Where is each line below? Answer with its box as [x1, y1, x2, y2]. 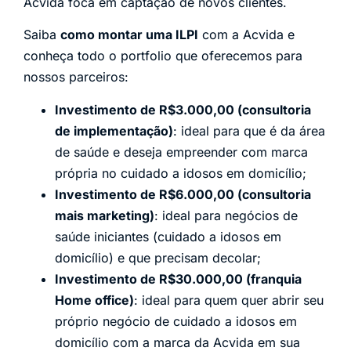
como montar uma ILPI [60, 27, 198, 43]
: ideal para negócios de [154, 207, 298, 223]
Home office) [55, 291, 134, 308]
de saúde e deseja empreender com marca [55, 143, 308, 160]
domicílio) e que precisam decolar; [55, 249, 261, 266]
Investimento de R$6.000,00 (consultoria [55, 186, 311, 202]
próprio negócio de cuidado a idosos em [55, 313, 297, 329]
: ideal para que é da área [173, 122, 325, 139]
